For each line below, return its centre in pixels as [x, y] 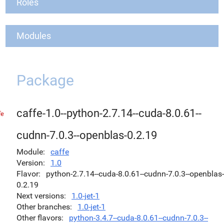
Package [45, 80]
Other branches [43, 207]
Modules [34, 36]
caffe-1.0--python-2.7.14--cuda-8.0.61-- [109, 113]
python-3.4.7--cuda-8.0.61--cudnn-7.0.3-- [138, 218]
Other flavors [39, 218]
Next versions [40, 196]
